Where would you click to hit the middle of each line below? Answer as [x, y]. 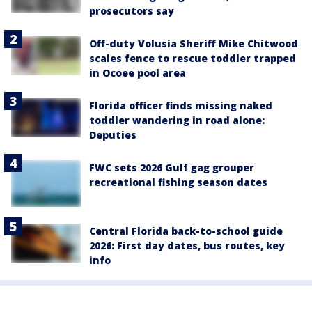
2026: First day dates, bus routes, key [187, 245]
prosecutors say [132, 11]
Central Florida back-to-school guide [186, 231]
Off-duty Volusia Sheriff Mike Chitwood [194, 44]
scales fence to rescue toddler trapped [193, 58]
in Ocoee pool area [138, 73]
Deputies [113, 135]
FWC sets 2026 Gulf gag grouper [172, 168]
